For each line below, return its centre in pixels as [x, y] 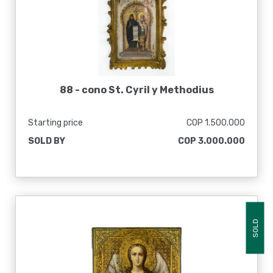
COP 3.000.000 [211, 141]
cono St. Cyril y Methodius [147, 90]
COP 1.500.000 [216, 123]
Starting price [55, 123]
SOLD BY [47, 141]
